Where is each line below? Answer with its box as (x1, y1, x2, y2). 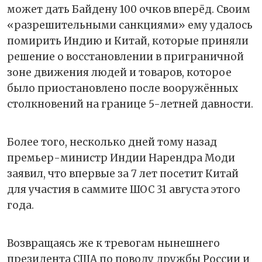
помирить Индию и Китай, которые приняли (7, 34, 249, 47)
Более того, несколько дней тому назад (7, 135, 217, 149)
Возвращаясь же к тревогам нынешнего (7, 236, 220, 250)
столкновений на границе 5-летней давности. (7, 97, 253, 111)
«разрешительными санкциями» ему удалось (7, 18, 253, 32)
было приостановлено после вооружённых (7, 81, 238, 95)
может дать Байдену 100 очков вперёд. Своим (7, 2, 250, 16)
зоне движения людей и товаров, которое (7, 65, 232, 79)
